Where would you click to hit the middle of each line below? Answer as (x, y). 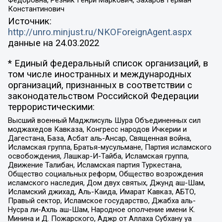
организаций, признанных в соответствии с (100, 85)
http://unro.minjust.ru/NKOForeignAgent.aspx (100, 32)
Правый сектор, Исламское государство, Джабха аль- (102, 201)
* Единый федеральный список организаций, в (108, 63)
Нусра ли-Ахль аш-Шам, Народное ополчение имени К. (101, 210)
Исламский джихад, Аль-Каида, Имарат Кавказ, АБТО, (102, 192)
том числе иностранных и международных (99, 74)
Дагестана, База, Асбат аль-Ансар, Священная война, (99, 139)
